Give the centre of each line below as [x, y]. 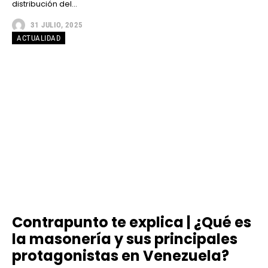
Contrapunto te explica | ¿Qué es [132, 223]
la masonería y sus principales [125, 239]
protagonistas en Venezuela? [121, 256]
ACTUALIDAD [39, 38]
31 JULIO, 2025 [57, 25]
